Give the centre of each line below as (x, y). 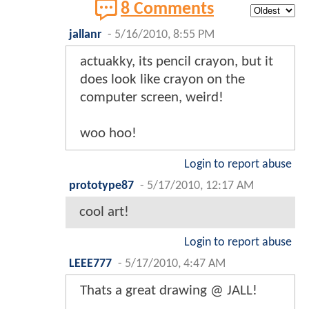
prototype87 (101, 186)
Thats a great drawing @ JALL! (169, 291)
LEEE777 (90, 264)
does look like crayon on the (162, 80)
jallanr (85, 35)
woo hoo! (108, 134)
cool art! (104, 212)
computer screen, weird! (152, 98)
